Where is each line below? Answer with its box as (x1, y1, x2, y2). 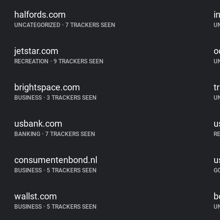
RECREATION (14, 58, 51, 65)
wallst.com (14, 191, 57, 201)
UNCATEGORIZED (14, 22, 62, 28)
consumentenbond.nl (14, 155, 98, 165)
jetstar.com (14, 46, 59, 56)
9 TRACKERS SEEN (52, 58, 104, 65)
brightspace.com (14, 82, 81, 92)
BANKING (14, 131, 42, 137)
